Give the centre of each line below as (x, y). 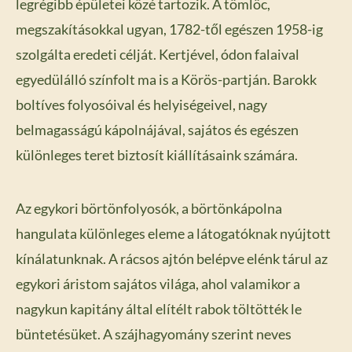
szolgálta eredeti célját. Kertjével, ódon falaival (158, 55)
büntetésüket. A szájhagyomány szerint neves (154, 334)
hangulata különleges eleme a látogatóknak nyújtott (173, 234)
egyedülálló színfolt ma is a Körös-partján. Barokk (166, 80)
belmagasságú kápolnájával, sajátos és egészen (157, 130)
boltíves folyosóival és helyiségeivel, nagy (141, 105)
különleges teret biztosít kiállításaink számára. (157, 155)
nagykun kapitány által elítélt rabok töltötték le (159, 309)
